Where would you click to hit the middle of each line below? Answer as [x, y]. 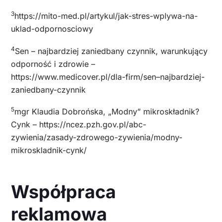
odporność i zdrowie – [53, 64]
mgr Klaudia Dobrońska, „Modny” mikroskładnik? [107, 112]
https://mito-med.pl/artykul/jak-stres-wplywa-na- [106, 16]
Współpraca [63, 192]
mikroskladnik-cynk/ [49, 150]
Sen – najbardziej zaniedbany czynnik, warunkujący [111, 51]
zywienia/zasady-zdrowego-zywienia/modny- [97, 138]
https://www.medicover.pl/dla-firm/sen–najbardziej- [108, 77]
